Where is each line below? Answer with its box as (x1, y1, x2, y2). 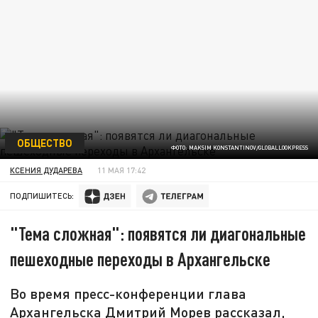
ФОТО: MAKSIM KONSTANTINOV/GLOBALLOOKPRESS (170, 144, 308, 152)
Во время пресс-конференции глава (10, 285, 247, 302)
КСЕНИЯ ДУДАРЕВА (10, 165, 83, 175)
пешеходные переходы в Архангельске (10, 248, 271, 270)
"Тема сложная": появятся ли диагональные (10, 222, 307, 245)
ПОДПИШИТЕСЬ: (10, 191, 75, 201)
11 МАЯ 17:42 (97, 165, 146, 175)
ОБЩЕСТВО (16, 136, 72, 149)
